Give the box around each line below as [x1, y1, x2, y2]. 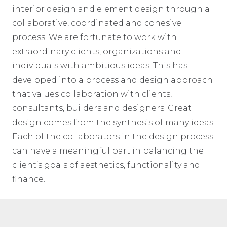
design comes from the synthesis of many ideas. [12, 118, 215, 128]
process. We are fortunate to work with [12, 32, 177, 43]
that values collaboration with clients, [12, 89, 172, 99]
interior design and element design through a [12, 4, 210, 14]
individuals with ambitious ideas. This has [12, 61, 187, 71]
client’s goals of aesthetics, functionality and [12, 160, 200, 170]
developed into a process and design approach [12, 75, 213, 85]
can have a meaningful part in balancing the [12, 146, 204, 156]
